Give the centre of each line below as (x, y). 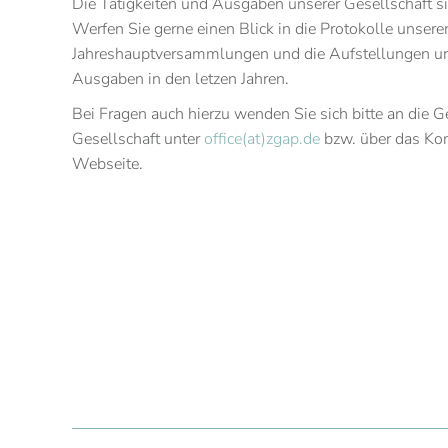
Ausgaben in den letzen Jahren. (180, 79)
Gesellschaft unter (138, 139)
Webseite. (107, 164)
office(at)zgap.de (262, 139)
